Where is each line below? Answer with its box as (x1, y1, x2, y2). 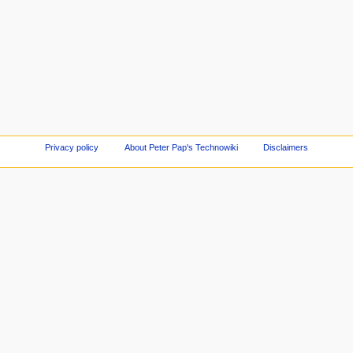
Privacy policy (44, 142, 98, 152)
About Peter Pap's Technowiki (124, 142, 238, 152)
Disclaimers (263, 142, 309, 152)
